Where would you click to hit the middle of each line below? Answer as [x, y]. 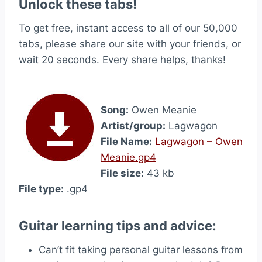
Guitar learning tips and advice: [118, 226]
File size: [122, 173]
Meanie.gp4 [128, 157]
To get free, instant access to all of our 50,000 [128, 28]
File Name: [126, 142]
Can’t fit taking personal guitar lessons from [141, 250]
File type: [41, 189]
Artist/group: [133, 126]
